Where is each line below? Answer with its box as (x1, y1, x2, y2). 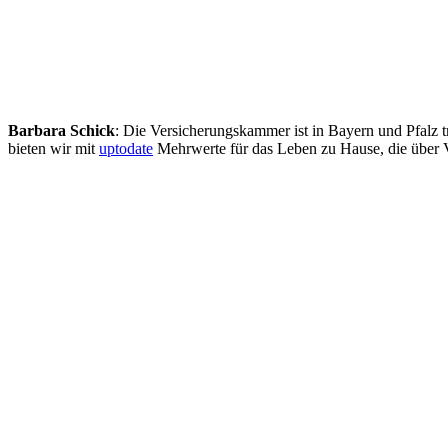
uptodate (99, 140, 153, 158)
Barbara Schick (8, 122, 115, 140)
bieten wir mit (8, 140, 99, 158)
